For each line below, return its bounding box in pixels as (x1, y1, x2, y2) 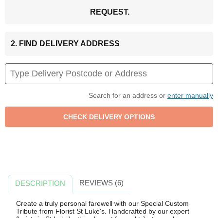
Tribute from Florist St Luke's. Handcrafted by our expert (16, 207, 189, 215)
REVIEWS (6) (79, 179, 124, 187)
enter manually (167, 91, 213, 100)
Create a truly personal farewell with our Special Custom (16, 199, 189, 207)
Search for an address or (89, 91, 167, 100)
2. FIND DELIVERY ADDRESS (11, 39, 120, 48)
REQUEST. (90, 8, 129, 17)
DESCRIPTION (15, 179, 66, 188)
